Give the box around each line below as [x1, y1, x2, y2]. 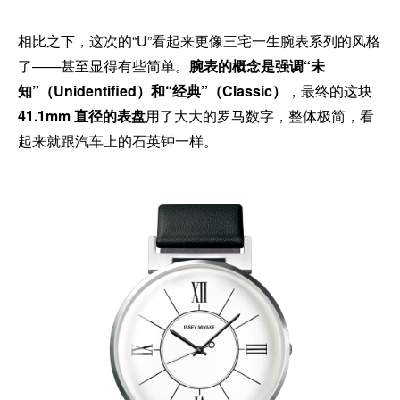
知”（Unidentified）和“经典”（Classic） [18, 79, 287, 101]
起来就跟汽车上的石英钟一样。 [18, 129, 218, 151]
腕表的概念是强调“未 [189, 54, 325, 76]
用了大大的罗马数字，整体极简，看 [146, 104, 374, 126]
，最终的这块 [287, 79, 372, 101]
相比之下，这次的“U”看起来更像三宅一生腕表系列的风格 [18, 29, 380, 51]
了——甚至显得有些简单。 [18, 54, 189, 76]
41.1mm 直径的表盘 [18, 104, 146, 126]
